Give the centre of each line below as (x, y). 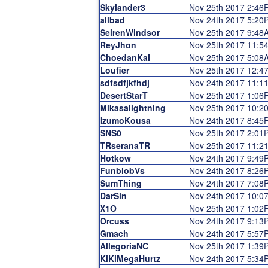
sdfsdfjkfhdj (124, 83)
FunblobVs (122, 170)
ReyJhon (118, 45)
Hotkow (115, 158)
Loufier (114, 70)
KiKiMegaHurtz (130, 258)
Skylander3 (122, 7)
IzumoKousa (125, 120)
